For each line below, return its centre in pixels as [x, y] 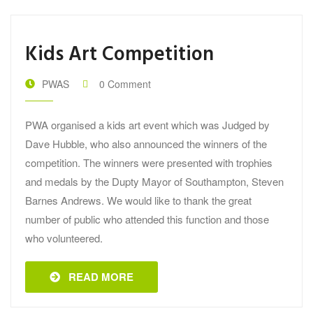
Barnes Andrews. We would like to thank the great [138, 200]
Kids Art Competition [119, 54]
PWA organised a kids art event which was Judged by [147, 124]
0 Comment [125, 83]
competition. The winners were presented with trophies [149, 162]
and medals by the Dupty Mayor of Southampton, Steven [154, 181]
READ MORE [97, 276]
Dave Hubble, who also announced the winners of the [146, 143]
